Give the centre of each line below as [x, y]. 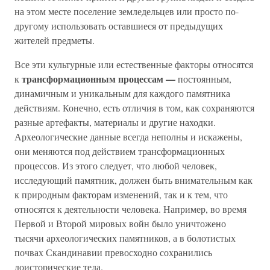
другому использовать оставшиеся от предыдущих [119, 26]
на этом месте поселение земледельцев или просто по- [127, 11]
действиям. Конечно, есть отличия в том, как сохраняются [134, 108]
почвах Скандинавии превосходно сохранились [113, 252]
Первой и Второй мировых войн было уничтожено [120, 223]
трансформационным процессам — [100, 79]
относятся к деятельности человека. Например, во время [130, 209]
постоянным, [205, 79]
